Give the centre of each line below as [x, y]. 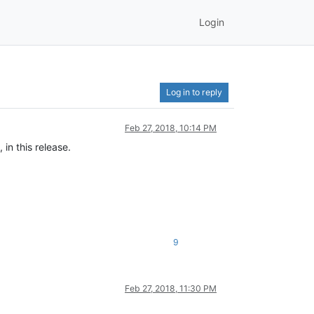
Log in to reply [194, 92]
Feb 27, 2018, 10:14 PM [171, 128]
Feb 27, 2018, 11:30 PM [171, 288]
